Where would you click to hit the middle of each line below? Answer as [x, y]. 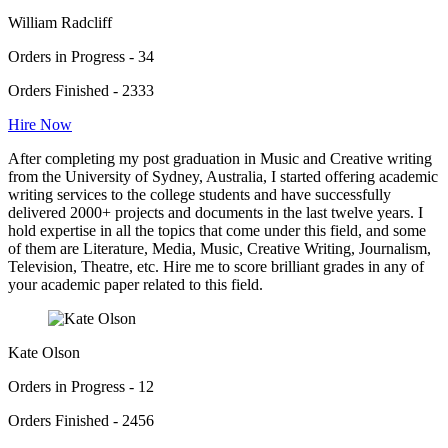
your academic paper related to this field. [135, 284]
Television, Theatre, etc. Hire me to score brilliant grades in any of [216, 266]
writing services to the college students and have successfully [199, 194]
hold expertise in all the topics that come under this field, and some [217, 230]
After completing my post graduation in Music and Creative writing [220, 158]
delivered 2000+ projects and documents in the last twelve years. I [215, 212]
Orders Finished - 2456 [81, 420]
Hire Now [40, 124]
